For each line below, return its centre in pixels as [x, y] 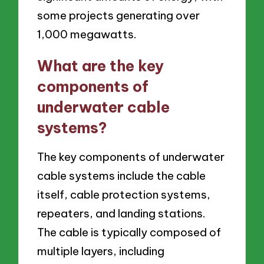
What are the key [101, 66]
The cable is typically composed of [129, 232]
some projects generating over [119, 15]
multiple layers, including [101, 251]
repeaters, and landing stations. [122, 214]
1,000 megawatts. [87, 34]
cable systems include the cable [122, 176]
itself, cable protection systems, [124, 195]
